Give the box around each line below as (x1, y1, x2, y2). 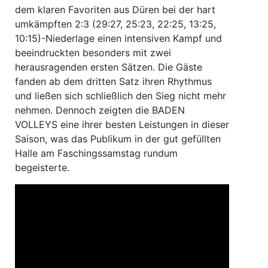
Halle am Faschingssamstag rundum (15, 147, 178, 159)
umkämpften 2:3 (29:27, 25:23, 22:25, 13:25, (15, 17, 216, 30)
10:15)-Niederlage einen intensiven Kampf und (15, 32, 222, 44)
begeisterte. (15, 161, 69, 173)
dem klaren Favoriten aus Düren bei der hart (15, 3, 215, 16)
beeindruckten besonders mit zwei (15, 46, 171, 59)
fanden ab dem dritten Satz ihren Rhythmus (15, 75, 212, 87)
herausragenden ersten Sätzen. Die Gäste (15, 60, 202, 73)
